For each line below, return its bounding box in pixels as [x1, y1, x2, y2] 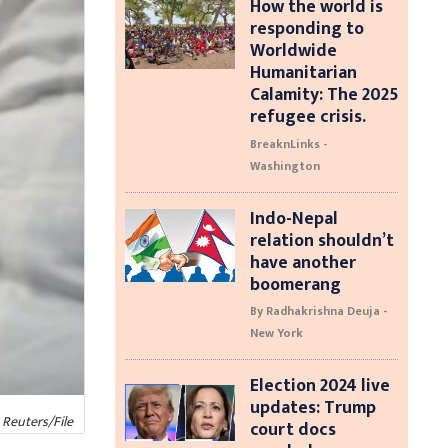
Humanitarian [249, 58, 357, 88]
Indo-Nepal [249, 203, 338, 233]
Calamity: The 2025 [249, 80, 398, 110]
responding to [249, 14, 364, 44]
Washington [249, 155, 320, 176]
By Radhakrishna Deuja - [249, 301, 387, 322]
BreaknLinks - [249, 133, 327, 154]
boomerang [249, 269, 341, 299]
